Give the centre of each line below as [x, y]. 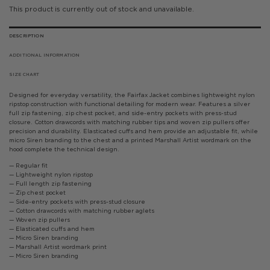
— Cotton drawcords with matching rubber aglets [82, 210]
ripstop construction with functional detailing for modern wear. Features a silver [130, 104]
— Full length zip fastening [50, 183]
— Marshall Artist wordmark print [58, 246]
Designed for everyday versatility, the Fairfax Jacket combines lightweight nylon [132, 95]
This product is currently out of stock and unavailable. [102, 9]
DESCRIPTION [27, 36]
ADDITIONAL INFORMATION [45, 55]
